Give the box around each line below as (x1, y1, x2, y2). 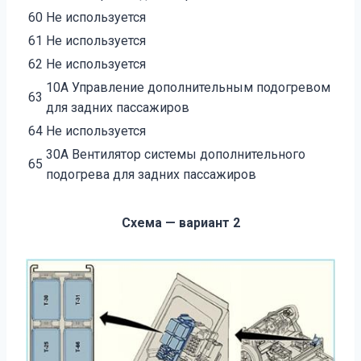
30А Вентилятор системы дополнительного (46, 147, 305, 163)
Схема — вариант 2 (121, 215, 240, 231)
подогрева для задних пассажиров (46, 167, 256, 183)
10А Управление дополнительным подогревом (46, 80, 330, 96)
